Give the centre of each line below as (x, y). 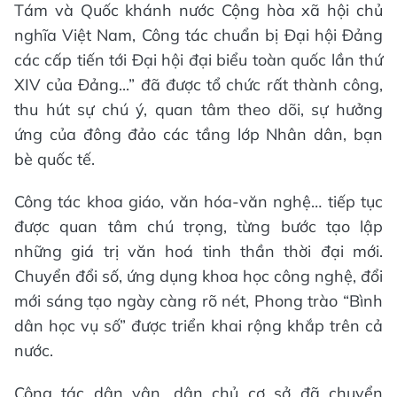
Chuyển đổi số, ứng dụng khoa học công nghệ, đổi (198, 276)
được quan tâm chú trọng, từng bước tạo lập (198, 226)
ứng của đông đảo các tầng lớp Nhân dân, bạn (198, 134)
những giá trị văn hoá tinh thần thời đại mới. (198, 251)
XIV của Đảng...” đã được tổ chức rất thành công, (198, 84)
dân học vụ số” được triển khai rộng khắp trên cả (198, 325)
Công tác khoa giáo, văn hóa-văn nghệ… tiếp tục (198, 201)
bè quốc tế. (54, 159)
